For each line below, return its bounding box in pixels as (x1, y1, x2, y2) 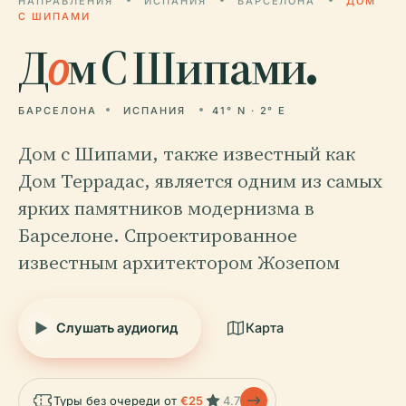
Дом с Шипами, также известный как (18, 140, 355, 167)
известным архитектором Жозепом (18, 249, 340, 275)
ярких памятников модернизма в (18, 195, 314, 221)
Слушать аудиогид (56, 320, 178, 335)
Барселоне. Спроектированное (18, 222, 297, 248)
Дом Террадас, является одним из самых (18, 168, 382, 194)
